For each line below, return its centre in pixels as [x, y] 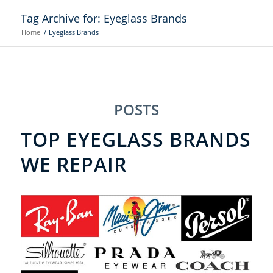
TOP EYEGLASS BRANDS [136, 139]
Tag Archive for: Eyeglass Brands [104, 18]
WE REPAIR [73, 164]
